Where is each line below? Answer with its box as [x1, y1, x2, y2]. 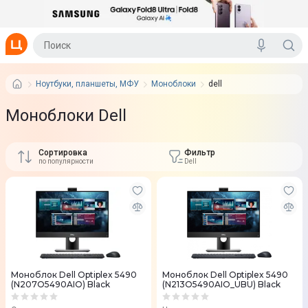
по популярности [38, 157, 93, 165]
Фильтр [184, 148, 215, 157]
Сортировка [38, 148, 88, 157]
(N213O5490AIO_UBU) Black [162, 279, 280, 289]
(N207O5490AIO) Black [11, 279, 110, 289]
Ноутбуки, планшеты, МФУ [36, 79, 139, 89]
